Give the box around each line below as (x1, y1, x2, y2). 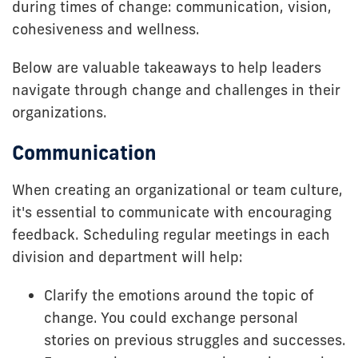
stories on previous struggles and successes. (44, 330, 346, 349)
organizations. (12, 102, 107, 121)
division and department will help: (12, 247, 243, 266)
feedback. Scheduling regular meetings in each (12, 225, 330, 244)
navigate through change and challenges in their (12, 80, 340, 99)
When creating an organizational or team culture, (12, 180, 343, 199)
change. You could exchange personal (44, 308, 298, 327)
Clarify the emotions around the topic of (44, 285, 314, 304)
